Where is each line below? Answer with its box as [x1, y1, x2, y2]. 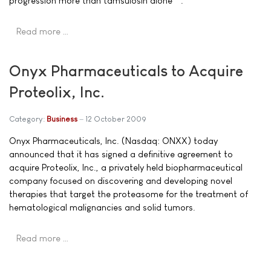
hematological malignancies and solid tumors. [9, 202, 195, 212]
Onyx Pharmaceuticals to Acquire [9, 62, 243, 79]
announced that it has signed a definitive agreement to [9, 149, 233, 159]
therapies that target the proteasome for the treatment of [9, 189, 248, 199]
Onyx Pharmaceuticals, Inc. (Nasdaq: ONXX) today [9, 135, 218, 146]
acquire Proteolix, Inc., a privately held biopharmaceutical [9, 162, 243, 172]
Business [47, 114, 77, 123]
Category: [9, 114, 47, 123]
